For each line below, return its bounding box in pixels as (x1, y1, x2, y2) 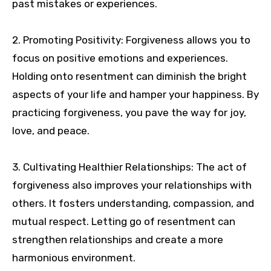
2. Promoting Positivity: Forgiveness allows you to (12, 34, 250, 47)
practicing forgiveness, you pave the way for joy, (12, 106, 246, 119)
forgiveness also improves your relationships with (12, 179, 252, 192)
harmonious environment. (12, 252, 135, 264)
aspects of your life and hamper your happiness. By (12, 88, 259, 101)
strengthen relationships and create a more (12, 233, 223, 246)
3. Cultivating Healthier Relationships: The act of (12, 161, 247, 174)
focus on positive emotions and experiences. (12, 52, 228, 65)
